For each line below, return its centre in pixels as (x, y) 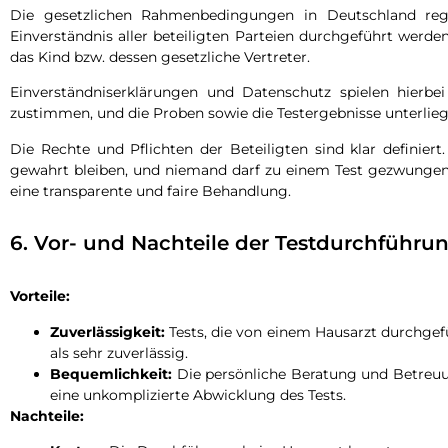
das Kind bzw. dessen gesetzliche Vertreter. (160, 57)
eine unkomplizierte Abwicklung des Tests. (198, 394)
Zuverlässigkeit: (107, 331)
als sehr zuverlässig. (119, 352)
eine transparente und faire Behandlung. (150, 190)
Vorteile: (40, 296)
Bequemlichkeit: (111, 373)
